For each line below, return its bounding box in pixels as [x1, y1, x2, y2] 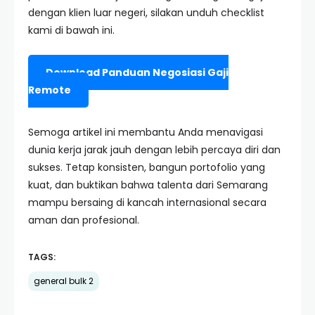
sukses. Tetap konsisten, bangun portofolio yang [28, 160, 265, 174]
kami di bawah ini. [28, 23, 115, 37]
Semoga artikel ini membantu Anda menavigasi [28, 125, 263, 139]
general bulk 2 [34, 276, 94, 287]
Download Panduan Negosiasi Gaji [46, 65, 229, 79]
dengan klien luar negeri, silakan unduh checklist [28, 6, 264, 20]
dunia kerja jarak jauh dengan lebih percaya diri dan [28, 143, 281, 157]
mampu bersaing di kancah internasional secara [28, 195, 266, 210]
